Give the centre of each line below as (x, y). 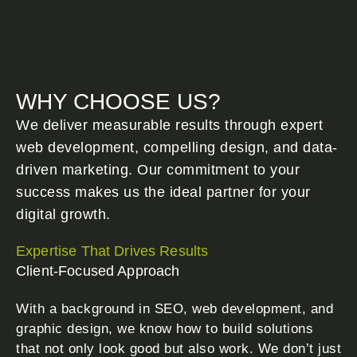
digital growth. (63, 215)
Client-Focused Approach (98, 271)
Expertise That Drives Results (112, 251)
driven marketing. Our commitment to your (158, 170)
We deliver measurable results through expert (169, 126)
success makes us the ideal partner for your (163, 192)
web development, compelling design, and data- (177, 148)
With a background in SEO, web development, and (175, 309)
